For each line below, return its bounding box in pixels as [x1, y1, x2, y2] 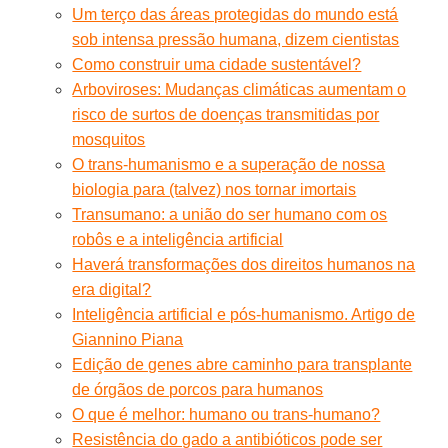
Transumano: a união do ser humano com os [72, 205, 388, 223]
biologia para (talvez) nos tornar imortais [72, 180, 357, 198]
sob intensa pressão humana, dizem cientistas [72, 30, 400, 48]
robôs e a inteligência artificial [72, 230, 284, 248]
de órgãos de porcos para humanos [72, 380, 324, 398]
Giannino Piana [72, 330, 184, 348]
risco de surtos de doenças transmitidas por [72, 105, 380, 123]
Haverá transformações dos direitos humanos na [72, 255, 416, 273]
